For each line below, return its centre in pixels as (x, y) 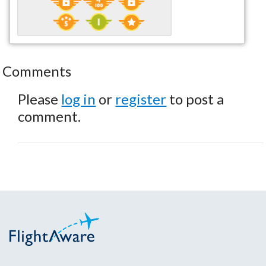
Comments (37, 71)
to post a (195, 99)
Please (40, 99)
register (141, 99)
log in (79, 99)
